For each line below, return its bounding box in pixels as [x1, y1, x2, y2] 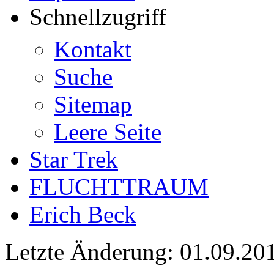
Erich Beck [29, 201, 136, 228]
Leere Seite [54, 119, 161, 145]
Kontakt [54, 36, 131, 62]
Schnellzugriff [29, 4, 166, 30]
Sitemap [54, 91, 132, 117]
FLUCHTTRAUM [29, 174, 209, 200]
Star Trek [29, 146, 118, 172]
